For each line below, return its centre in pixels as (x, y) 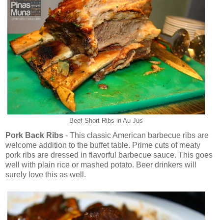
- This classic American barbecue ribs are (136, 135)
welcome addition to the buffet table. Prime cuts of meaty (103, 145)
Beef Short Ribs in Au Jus (106, 121)
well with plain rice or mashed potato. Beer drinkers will (101, 165)
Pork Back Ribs (34, 135)
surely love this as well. (46, 174)
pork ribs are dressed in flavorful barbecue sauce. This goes (109, 155)
